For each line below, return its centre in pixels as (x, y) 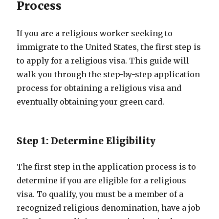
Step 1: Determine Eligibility (86, 141)
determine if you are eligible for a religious (102, 180)
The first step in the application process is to (107, 167)
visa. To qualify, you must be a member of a (100, 194)
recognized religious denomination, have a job (109, 208)
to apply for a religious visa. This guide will (103, 61)
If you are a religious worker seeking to (95, 33)
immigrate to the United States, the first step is (109, 47)
